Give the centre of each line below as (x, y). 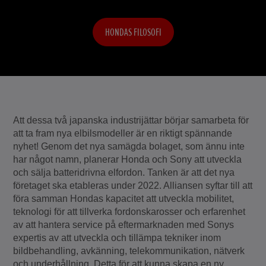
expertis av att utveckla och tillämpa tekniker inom (117, 238)
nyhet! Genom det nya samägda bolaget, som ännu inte (129, 146)
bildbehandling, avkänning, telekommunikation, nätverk (129, 251)
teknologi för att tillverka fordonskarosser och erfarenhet (129, 212)
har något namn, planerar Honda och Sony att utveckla (128, 159)
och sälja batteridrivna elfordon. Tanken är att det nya (124, 172)
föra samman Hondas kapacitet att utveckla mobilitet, (124, 199)
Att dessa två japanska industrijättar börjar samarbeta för (131, 120)
